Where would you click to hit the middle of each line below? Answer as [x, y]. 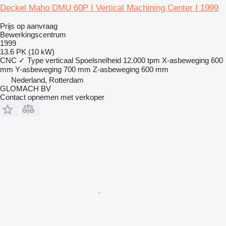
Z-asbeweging [116, 70]
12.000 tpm [142, 61]
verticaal [59, 61]
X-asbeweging [185, 61]
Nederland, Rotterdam [47, 80]
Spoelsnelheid [98, 61]
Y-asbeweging [38, 70]
